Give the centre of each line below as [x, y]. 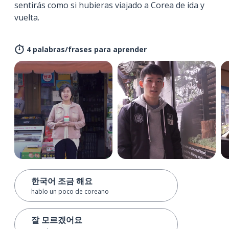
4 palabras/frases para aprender [87, 49]
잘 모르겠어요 [57, 220]
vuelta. [27, 17]
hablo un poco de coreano [70, 191]
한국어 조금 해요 [62, 181]
